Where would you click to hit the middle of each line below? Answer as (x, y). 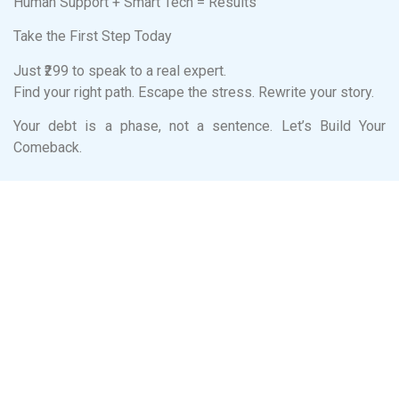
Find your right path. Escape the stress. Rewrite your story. (194, 92)
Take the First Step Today (93, 37)
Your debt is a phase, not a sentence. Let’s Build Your (199, 126)
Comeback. (48, 148)
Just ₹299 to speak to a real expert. (120, 70)
